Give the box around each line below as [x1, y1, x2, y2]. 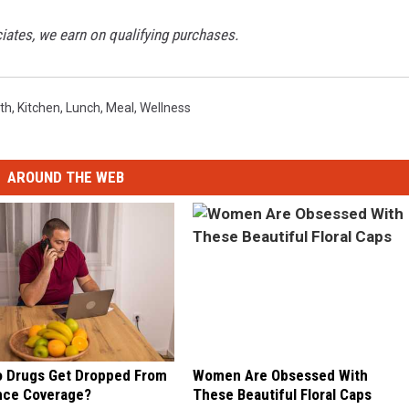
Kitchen [17, 100, 60, 115]
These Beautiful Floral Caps [192, 384, 372, 404]
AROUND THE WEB [6, 168, 124, 187]
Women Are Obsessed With [192, 365, 368, 384]
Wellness [140, 100, 191, 115]
